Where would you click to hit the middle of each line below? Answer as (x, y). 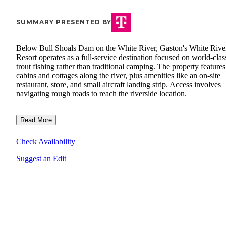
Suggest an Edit (41, 159)
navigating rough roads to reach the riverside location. (101, 94)
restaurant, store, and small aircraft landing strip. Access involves (119, 85)
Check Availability (46, 142)
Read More (36, 120)
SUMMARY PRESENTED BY (64, 22)
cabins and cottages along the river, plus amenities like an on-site (118, 76)
